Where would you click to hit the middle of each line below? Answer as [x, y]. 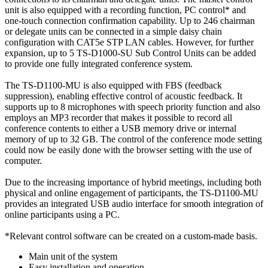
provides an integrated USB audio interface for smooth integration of [134, 203]
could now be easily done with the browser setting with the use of [128, 150]
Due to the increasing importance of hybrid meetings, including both [133, 182]
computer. [23, 160]
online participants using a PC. [62, 214]
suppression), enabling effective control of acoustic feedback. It [124, 96]
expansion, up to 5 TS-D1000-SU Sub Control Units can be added [130, 53]
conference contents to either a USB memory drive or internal [121, 128]
